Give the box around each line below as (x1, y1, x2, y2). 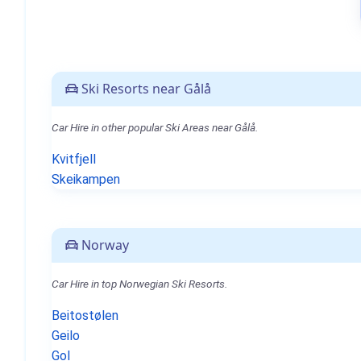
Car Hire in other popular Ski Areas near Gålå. (52, 121, 258, 134)
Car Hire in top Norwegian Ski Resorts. (52, 277, 227, 290)
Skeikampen (52, 172, 120, 187)
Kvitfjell (52, 151, 96, 167)
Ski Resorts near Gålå (78, 80, 211, 98)
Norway (78, 236, 129, 254)
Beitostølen (52, 308, 118, 323)
